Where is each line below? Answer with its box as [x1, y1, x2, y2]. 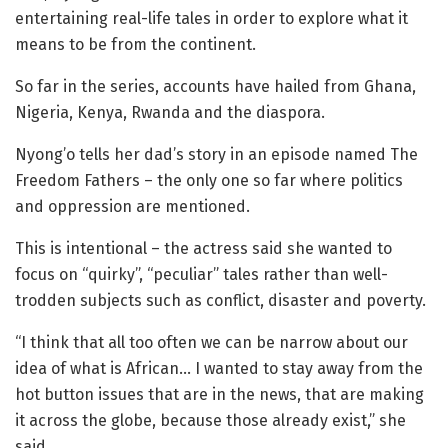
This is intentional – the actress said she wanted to [15, 239, 392, 259]
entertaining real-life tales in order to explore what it [15, 9, 408, 29]
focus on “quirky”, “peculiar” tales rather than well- [15, 265, 388, 285]
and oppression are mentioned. [15, 197, 250, 217]
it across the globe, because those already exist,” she [15, 411, 406, 431]
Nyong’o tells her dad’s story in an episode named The [15, 145, 418, 165]
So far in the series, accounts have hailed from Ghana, [15, 77, 416, 97]
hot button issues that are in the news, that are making [15, 385, 424, 405]
